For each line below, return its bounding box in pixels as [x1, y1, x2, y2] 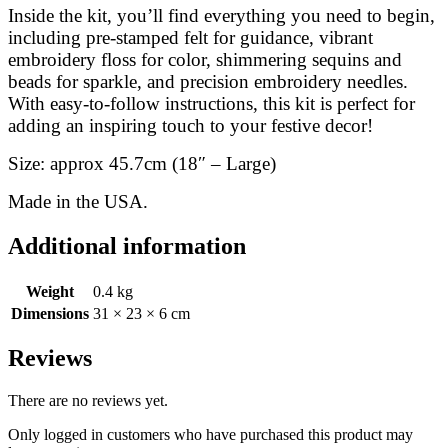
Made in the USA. [8, 190, 148, 212]
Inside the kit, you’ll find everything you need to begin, [8, 4, 435, 26]
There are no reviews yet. [8, 392, 168, 410]
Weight [26, 282, 74, 300]
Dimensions [11, 304, 89, 322]
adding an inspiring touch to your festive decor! [8, 114, 373, 136]
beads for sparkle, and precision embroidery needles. [8, 70, 408, 92]
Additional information [8, 232, 246, 259]
